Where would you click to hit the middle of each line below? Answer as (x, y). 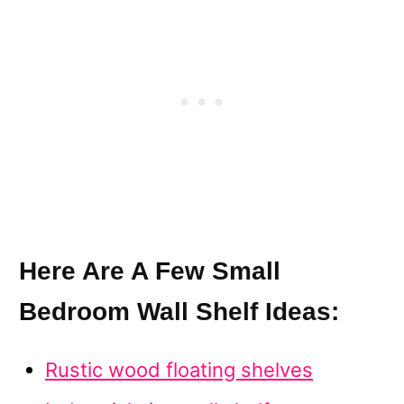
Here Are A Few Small (150, 271)
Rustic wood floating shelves (179, 370)
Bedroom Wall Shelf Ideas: (179, 312)
